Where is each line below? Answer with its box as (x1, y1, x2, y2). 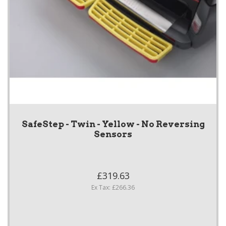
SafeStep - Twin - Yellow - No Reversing (21, 119, 205, 130)
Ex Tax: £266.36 (91, 183, 135, 192)
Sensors (94, 129, 132, 140)
